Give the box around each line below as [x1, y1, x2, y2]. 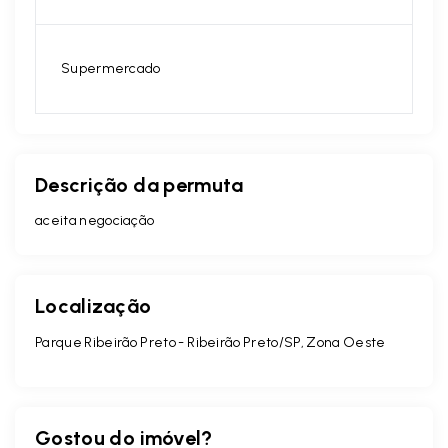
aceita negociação [35, 211, 155, 229]
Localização [35, 293, 152, 318]
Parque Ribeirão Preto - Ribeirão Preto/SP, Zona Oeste [35, 333, 386, 351]
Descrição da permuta [35, 172, 244, 197]
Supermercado [61, 59, 161, 77]
